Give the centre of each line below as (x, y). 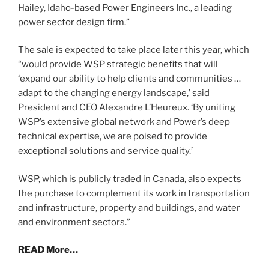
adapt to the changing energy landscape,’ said (114, 93)
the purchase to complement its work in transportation (134, 193)
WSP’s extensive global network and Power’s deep (124, 122)
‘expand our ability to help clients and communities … (129, 79)
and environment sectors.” (74, 222)
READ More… (48, 250)
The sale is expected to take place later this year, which (134, 50)
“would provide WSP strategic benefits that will (118, 65)
